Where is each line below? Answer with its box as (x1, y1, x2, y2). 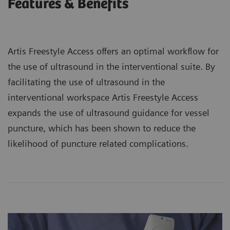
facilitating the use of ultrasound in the (8, 76, 165, 88)
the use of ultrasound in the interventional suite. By (8, 61, 215, 72)
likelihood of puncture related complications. (8, 138, 188, 149)
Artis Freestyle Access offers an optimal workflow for (8, 46, 219, 57)
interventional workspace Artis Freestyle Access (8, 92, 198, 103)
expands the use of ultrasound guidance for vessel (8, 107, 209, 119)
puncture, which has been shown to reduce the (8, 123, 196, 134)
